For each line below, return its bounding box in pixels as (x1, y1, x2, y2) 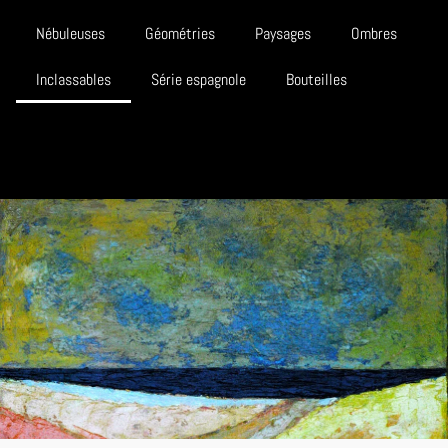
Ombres (351, 23, 397, 45)
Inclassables (36, 69, 111, 91)
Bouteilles (286, 69, 347, 91)
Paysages (255, 23, 311, 45)
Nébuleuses (36, 23, 105, 45)
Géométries (145, 23, 215, 45)
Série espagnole (151, 69, 246, 91)
